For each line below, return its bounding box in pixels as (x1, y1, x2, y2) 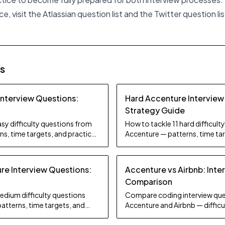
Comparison (125, 176, 172, 187)
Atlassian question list (43, 9, 123, 19)
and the (123, 9, 154, 19)
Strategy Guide (125, 105, 185, 116)
